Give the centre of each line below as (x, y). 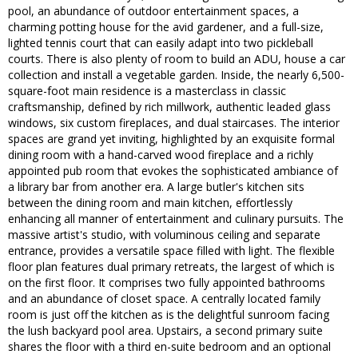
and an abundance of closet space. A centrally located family (164, 299)
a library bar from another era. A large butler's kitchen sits (156, 187)
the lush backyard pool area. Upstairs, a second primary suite (165, 331)
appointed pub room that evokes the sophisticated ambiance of (173, 171)
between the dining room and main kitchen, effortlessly (150, 203)
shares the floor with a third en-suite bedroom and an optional (169, 347)
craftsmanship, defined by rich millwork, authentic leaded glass (169, 107)
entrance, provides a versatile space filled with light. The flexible (171, 251)
